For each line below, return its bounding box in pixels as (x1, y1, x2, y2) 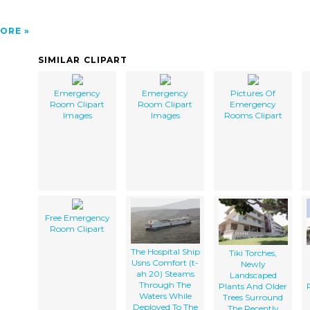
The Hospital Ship (130, 246, 200, 257)
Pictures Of (230, 87, 275, 98)
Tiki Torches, (229, 247, 277, 258)
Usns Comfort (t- (131, 257, 199, 268)
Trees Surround (223, 291, 283, 302)
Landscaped (229, 269, 277, 280)
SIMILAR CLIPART (38, 54, 128, 65)
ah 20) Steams (136, 268, 194, 279)
